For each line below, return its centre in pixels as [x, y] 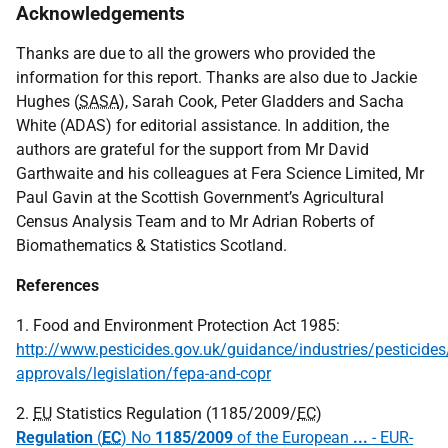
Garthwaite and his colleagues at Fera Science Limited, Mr [220, 173]
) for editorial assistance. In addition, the [247, 125]
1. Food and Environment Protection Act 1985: [178, 325]
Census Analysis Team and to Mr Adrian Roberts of [195, 221]
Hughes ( [47, 101]
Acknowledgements [100, 13]
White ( [40, 125]
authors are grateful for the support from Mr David [192, 149]
